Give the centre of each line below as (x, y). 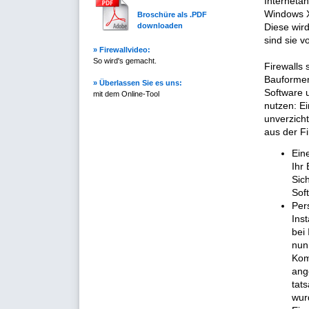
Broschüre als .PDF (172, 14)
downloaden (160, 26)
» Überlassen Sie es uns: (138, 83)
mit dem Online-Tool (126, 94)
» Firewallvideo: (122, 50)
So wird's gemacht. (125, 61)
